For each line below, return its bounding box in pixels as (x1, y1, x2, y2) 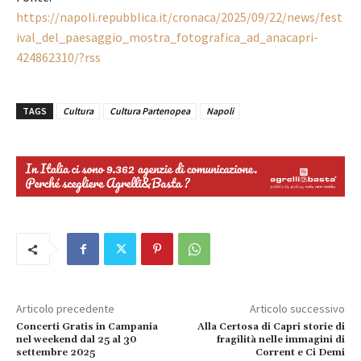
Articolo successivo (249, 301, 345, 317)
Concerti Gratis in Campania (16, 321, 158, 334)
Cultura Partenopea (110, 104, 190, 117)
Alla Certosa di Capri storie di (197, 321, 345, 334)
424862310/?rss (16, 48, 101, 65)
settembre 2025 (16, 346, 95, 359)
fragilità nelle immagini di (216, 334, 345, 346)
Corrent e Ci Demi (255, 346, 345, 359)
